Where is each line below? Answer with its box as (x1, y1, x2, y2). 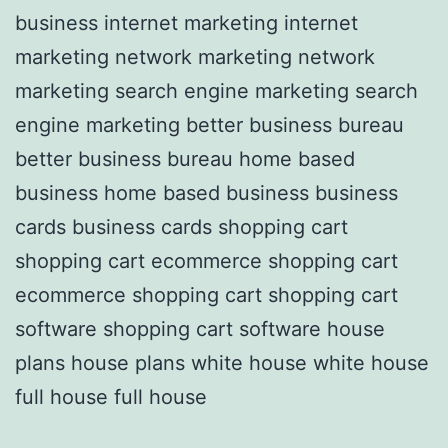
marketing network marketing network (15, 44, 375, 69)
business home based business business (15, 180, 398, 205)
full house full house (15, 384, 207, 409)
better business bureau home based (15, 146, 355, 171)
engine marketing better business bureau (15, 112, 404, 137)
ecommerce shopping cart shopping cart (15, 282, 398, 307)
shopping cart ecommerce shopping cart (15, 248, 398, 273)
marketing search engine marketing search (15, 78, 418, 103)
